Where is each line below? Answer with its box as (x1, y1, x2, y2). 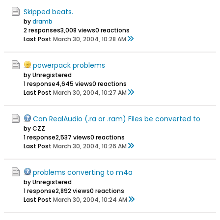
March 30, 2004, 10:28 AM (53, 35, 126, 43)
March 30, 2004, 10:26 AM (53, 142, 127, 150)
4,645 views (55, 80, 92, 88)
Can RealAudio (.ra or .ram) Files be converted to (33, 114, 200, 124)
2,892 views (55, 187, 90, 195)
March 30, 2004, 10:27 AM (53, 88, 127, 97)
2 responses (24, 26, 60, 34)
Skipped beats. (24, 7, 73, 17)
